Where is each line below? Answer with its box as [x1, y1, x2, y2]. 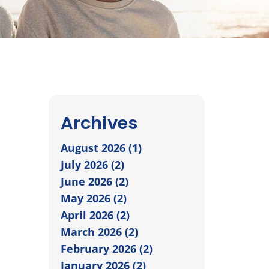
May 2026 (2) [61, 190, 127, 205]
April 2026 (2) [61, 207, 130, 222]
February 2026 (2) [61, 241, 153, 256]
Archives [61, 110, 138, 135]
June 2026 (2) [61, 174, 128, 189]
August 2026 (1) [61, 140, 142, 155]
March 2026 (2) [61, 224, 138, 239]
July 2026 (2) [61, 157, 124, 172]
